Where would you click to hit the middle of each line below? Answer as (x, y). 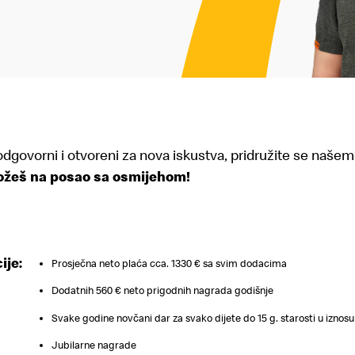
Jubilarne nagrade (94, 345)
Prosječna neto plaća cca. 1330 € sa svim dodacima (170, 263)
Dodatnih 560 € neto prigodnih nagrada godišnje (163, 291)
